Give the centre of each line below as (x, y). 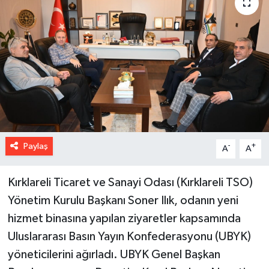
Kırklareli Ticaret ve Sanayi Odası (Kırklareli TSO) (130, 182)
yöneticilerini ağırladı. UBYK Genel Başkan (114, 254)
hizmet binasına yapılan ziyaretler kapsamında (124, 218)
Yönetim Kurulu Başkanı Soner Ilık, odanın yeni (123, 200)
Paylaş (35, 146)
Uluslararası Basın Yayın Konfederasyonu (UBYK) (129, 236)
